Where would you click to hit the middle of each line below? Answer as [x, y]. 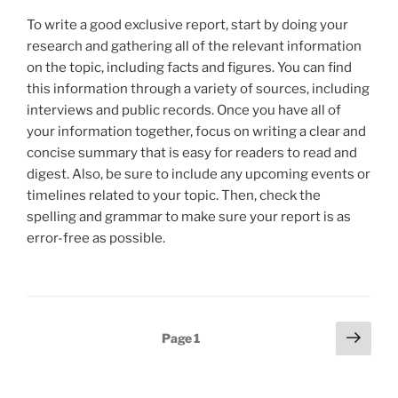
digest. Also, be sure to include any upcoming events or [199, 174]
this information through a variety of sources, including [198, 89]
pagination [70, 358]
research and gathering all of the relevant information [194, 46]
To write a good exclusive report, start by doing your [187, 25]
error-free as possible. [96, 238]
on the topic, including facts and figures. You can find [189, 68]
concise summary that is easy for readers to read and [192, 153]
